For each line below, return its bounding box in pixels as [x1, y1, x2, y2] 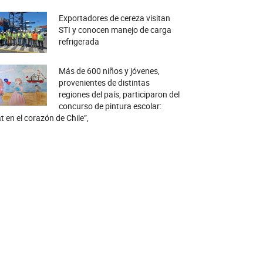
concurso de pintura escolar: [58, 100, 161, 112]
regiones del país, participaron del [58, 89, 180, 100]
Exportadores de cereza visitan [58, 12, 170, 23]
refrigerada [58, 36, 99, 47]
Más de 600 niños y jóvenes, [58, 65, 160, 76]
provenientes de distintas [58, 77, 150, 88]
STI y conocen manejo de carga [58, 24, 171, 35]
